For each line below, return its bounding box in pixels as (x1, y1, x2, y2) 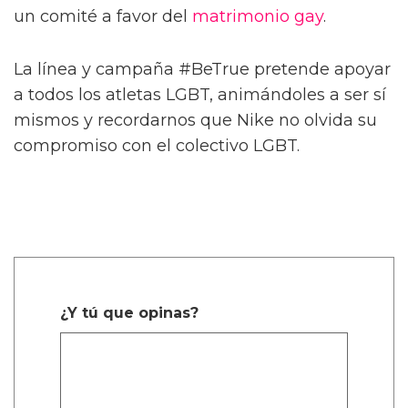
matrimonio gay (192, 5, 323, 26)
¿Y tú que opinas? (60, 303, 199, 321)
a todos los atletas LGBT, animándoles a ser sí (14, 84, 386, 105)
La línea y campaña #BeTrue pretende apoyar (14, 58, 391, 79)
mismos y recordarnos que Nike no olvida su (14, 109, 377, 130)
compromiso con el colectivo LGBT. (14, 135, 300, 156)
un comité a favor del (14, 5, 192, 26)
